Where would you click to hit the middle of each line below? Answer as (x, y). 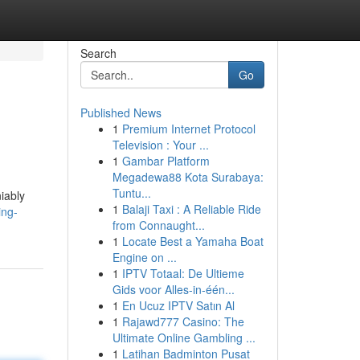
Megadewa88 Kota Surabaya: (188, 177)
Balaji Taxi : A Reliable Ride (191, 209)
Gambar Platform (166, 161)
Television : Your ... (160, 145)
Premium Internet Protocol (188, 129)
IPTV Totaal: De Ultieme (183, 273)
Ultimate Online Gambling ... (184, 337)
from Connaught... (158, 225)
